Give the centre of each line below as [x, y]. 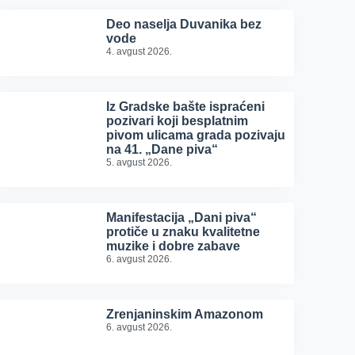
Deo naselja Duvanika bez [184, 24]
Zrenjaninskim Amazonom [185, 314]
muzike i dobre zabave [174, 246]
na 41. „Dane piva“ [162, 149]
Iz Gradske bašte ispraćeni [186, 107]
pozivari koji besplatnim [177, 121]
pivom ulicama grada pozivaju [196, 135]
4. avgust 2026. [139, 52]
